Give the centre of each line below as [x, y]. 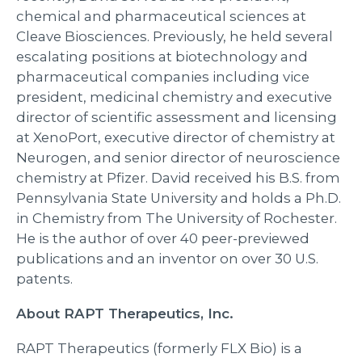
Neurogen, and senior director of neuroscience [178, 157]
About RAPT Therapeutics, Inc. [125, 313]
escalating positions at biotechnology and [162, 56]
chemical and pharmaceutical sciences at [161, 16]
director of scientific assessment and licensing [177, 117]
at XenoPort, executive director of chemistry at [176, 137]
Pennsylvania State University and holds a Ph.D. [179, 198]
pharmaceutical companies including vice [163, 76]
